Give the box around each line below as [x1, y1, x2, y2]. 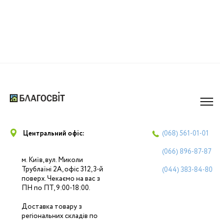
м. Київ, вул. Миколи [22, 155, 83, 165]
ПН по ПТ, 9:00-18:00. [22, 183, 90, 193]
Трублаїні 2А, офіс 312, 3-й [22, 165, 103, 174]
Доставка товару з [22, 202, 82, 212]
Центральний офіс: [23, 128, 84, 138]
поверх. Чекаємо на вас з [22, 174, 100, 184]
